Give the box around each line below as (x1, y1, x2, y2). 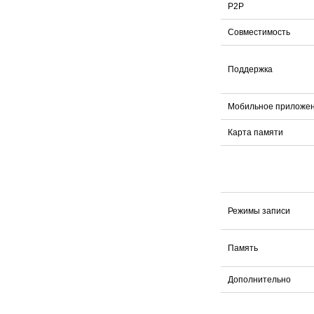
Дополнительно (228, 275, 291, 285)
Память (228, 243, 258, 254)
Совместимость (228, 27, 290, 38)
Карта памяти (228, 128, 283, 138)
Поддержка (228, 64, 273, 75)
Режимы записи (228, 206, 290, 217)
